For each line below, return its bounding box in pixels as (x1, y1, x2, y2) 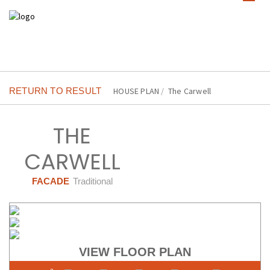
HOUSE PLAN (113, 86, 160, 96)
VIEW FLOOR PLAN (79, 245, 191, 259)
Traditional (72, 176, 113, 186)
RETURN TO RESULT (9, 86, 102, 96)
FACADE (31, 176, 69, 186)
